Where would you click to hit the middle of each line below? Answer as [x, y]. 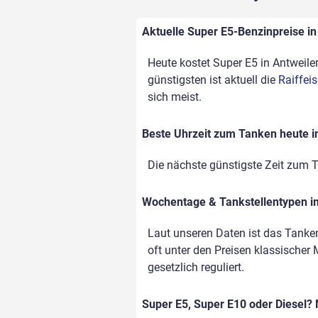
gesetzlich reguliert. [196, 268]
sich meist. [175, 97]
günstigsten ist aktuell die [213, 80]
